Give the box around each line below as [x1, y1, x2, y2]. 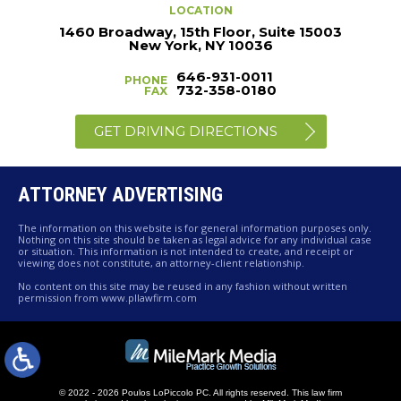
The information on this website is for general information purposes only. [18, 220, 371, 235]
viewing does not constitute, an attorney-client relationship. [18, 255, 304, 269]
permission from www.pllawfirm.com [18, 290, 197, 304]
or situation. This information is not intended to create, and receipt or [18, 243, 354, 258]
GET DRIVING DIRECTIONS [93, 123, 277, 141]
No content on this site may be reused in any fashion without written [18, 278, 347, 293]
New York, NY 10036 [128, 36, 273, 54]
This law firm [289, 387, 342, 397]
